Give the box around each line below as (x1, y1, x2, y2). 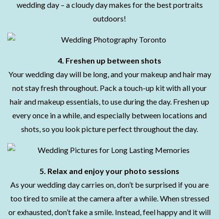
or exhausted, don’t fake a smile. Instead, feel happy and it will (8, 207, 211, 217)
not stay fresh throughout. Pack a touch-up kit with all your (12, 83, 207, 92)
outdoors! (93, 14, 126, 23)
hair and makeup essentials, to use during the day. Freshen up (10, 97, 209, 106)
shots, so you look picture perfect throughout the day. (21, 124, 198, 133)
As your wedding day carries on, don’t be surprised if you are (10, 180, 209, 189)
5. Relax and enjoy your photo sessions (40, 166, 179, 175)
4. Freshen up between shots (58, 56, 161, 65)
